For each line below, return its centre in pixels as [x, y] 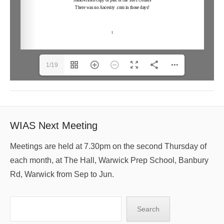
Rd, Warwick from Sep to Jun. [62, 174]
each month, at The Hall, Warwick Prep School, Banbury [109, 160]
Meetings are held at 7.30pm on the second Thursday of [108, 146]
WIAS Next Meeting [54, 125]
